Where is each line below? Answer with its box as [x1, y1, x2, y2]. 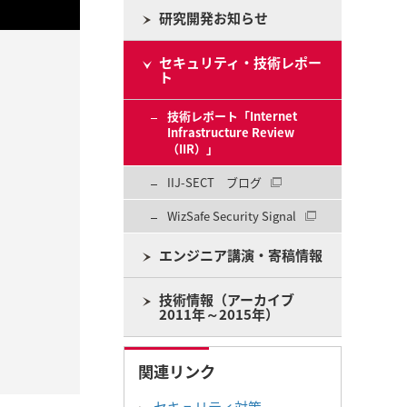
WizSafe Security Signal [167, 207, 296, 224]
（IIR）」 [167, 140, 218, 157]
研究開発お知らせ [159, 8, 268, 28]
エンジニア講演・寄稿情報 [159, 245, 323, 265]
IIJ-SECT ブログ [167, 174, 262, 191]
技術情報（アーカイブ [159, 290, 294, 310]
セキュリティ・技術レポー [159, 53, 322, 73]
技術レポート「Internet [167, 107, 297, 124]
